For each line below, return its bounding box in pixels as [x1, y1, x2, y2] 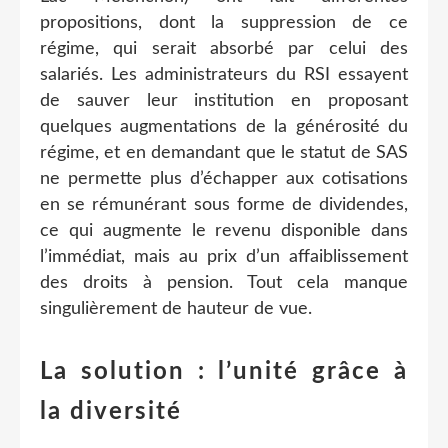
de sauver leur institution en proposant [40, 91, 408, 110]
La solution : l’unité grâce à [40, 359, 408, 384]
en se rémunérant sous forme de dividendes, [40, 195, 408, 214]
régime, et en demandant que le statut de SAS [40, 143, 408, 162]
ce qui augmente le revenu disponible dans [40, 221, 408, 240]
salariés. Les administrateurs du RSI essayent [40, 65, 408, 84]
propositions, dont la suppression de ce [40, 13, 408, 32]
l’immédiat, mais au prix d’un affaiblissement [40, 247, 408, 266]
